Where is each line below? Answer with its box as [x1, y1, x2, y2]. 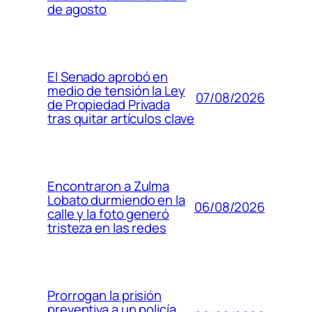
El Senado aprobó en [47, 68, 169, 86]
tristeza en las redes [47, 219, 166, 237]
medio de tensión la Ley [47, 81, 185, 100]
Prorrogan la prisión [47, 286, 162, 305]
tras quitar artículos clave [47, 109, 195, 128]
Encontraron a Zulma [47, 177, 170, 196]
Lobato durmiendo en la [47, 191, 185, 210]
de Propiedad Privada [47, 95, 170, 114]
